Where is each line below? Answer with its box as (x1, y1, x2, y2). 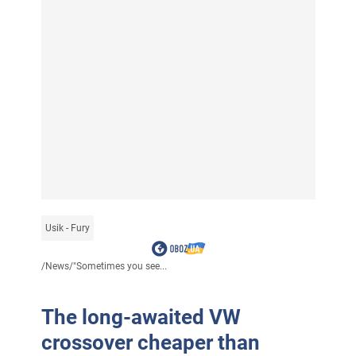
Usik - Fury (44, 222, 90, 234)
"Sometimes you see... (72, 261, 167, 273)
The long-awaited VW (41, 305, 241, 330)
